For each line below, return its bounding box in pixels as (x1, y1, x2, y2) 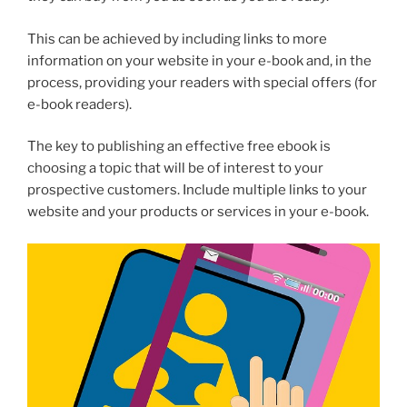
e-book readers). (27, 95, 132, 113)
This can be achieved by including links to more (27, 30, 327, 47)
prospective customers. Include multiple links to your (27, 182, 367, 199)
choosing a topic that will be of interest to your (27, 160, 323, 177)
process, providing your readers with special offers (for (27, 74, 377, 91)
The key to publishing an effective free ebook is (27, 138, 331, 155)
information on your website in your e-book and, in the (27, 52, 372, 69)
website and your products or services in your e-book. (27, 203, 369, 221)
